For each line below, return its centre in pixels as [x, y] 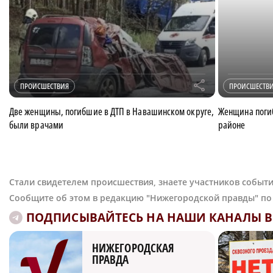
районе [232, 125]
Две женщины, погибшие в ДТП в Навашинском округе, [112, 112]
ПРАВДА [111, 260]
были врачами [36, 125]
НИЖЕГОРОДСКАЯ [133, 248]
